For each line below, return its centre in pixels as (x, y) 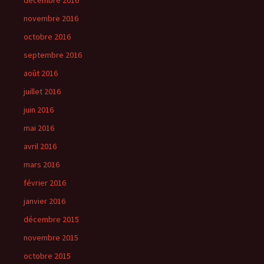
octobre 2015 (47, 256)
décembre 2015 (51, 219)
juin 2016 (39, 110)
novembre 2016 (51, 18)
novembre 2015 (51, 237)
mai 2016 (39, 128)
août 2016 (41, 73)
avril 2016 (40, 146)
